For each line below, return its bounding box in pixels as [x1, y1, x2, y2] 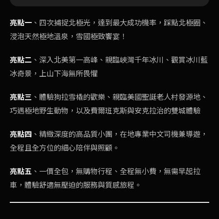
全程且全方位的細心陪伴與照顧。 [10, 143, 120, 153]
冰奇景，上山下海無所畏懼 [10, 69, 98, 79]
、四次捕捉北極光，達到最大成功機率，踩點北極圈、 [32, 18, 208, 28]
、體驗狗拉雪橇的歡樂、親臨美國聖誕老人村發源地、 [32, 92, 208, 102]
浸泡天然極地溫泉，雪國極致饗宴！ [10, 32, 127, 42]
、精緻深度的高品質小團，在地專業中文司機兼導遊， [32, 130, 208, 139]
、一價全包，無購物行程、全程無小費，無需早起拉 [32, 167, 200, 176]
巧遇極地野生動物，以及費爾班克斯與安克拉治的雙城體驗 [10, 106, 200, 116]
